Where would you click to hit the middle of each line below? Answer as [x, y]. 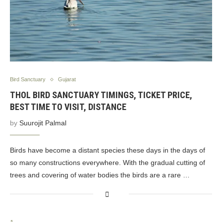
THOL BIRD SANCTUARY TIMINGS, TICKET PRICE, [101, 95]
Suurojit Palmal [43, 123]
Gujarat [67, 79]
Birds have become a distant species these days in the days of [108, 150]
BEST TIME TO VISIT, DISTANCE [68, 107]
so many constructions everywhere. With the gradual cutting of [108, 163]
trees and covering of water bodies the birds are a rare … [100, 175]
